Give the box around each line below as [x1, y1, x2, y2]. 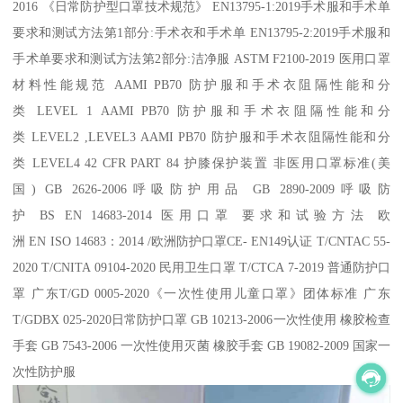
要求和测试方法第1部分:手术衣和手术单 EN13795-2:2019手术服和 [13, 24, 390, 40]
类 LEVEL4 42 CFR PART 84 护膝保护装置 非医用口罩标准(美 [13, 155, 390, 170]
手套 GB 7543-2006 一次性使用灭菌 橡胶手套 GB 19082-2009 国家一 [13, 337, 390, 353]
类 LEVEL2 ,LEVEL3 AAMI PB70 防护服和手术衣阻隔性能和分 [13, 129, 390, 144]
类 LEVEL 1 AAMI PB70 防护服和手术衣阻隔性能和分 [13, 103, 390, 118]
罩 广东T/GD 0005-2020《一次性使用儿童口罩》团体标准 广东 [13, 285, 390, 300]
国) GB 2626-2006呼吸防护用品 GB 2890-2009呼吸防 [13, 181, 390, 196]
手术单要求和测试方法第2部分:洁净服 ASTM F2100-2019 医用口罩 [13, 50, 390, 66]
